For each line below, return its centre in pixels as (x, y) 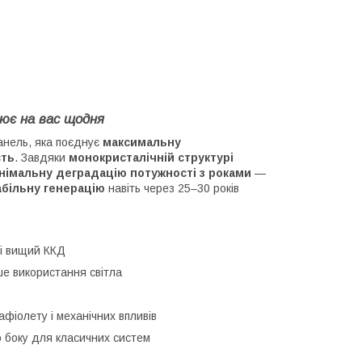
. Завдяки (42, 157)
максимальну (142, 142)
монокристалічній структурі (151, 157)
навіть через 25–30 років (172, 188)
